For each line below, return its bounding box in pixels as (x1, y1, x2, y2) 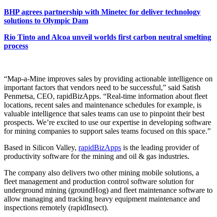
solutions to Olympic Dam (4, 16, 88, 25)
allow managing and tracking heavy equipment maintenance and (4, 194, 200, 203)
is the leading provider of (121, 143, 199, 152)
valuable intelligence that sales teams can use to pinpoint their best (4, 109, 204, 118)
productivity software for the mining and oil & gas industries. (4, 152, 189, 160)
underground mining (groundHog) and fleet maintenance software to (4, 186, 213, 194)
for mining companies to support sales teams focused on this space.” (4, 126, 211, 135)
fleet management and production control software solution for (4, 177, 194, 186)
